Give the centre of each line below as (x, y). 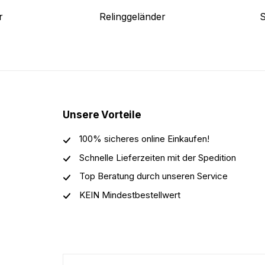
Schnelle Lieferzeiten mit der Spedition (158, 157)
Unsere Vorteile (102, 114)
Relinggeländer (132, 16)
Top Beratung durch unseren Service (154, 176)
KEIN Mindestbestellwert (130, 195)
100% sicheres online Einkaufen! (145, 138)
